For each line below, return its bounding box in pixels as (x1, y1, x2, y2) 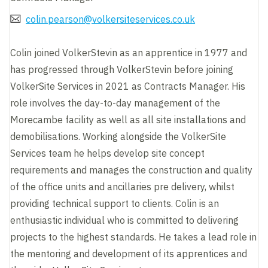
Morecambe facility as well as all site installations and (10, 113, 246, 126)
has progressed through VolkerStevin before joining (10, 63, 234, 75)
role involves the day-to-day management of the (10, 96, 221, 109)
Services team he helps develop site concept (10, 147, 205, 159)
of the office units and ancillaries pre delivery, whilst (10, 180, 235, 193)
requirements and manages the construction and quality (10, 163, 253, 176)
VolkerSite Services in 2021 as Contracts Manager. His (10, 80, 246, 92)
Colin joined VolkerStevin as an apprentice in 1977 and (10, 46, 248, 59)
